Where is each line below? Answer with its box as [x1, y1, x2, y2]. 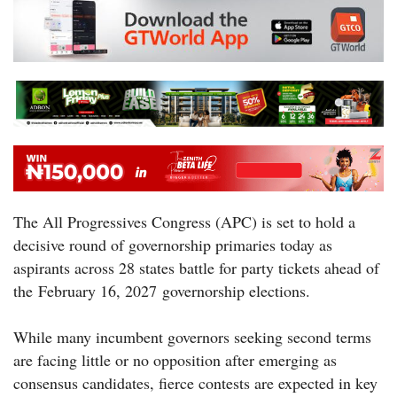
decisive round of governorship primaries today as [13, 233, 332, 255]
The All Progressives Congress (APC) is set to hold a [13, 210, 355, 232]
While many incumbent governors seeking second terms [13, 325, 371, 347]
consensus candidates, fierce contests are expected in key [13, 371, 378, 393]
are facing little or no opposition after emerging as [13, 348, 337, 370]
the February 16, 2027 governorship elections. [13, 279, 310, 301]
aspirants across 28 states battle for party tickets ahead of [13, 256, 379, 278]
